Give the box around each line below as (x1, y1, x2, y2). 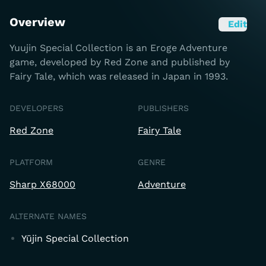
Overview (9, 15, 65, 29)
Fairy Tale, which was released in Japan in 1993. (9, 71, 228, 82)
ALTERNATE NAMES (9, 211, 87, 221)
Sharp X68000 (9, 179, 75, 190)
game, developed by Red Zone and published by (9, 56, 230, 68)
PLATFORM (9, 157, 53, 167)
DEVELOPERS (9, 103, 64, 113)
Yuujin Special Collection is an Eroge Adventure (9, 42, 227, 53)
